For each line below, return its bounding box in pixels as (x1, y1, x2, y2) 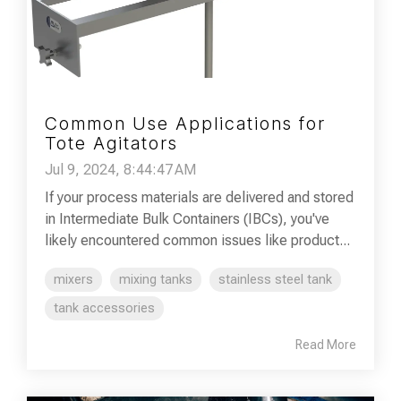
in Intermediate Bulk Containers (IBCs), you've (45, 209, 329, 227)
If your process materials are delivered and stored (45, 188, 354, 206)
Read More (295, 337, 356, 352)
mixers (54, 271, 93, 287)
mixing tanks (119, 271, 192, 287)
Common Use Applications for (45, 112, 326, 134)
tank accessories (54, 300, 155, 316)
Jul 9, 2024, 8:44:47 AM (45, 160, 196, 178)
